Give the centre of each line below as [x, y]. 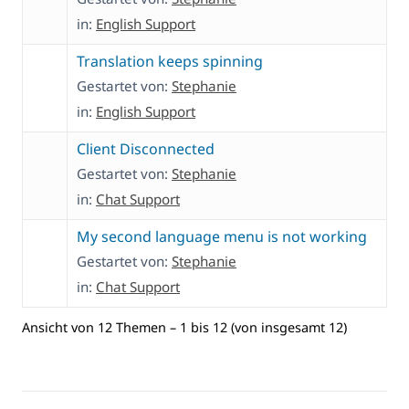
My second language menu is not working [222, 237]
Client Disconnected [146, 149]
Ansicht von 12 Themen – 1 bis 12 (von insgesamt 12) [184, 327]
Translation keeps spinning [170, 62]
